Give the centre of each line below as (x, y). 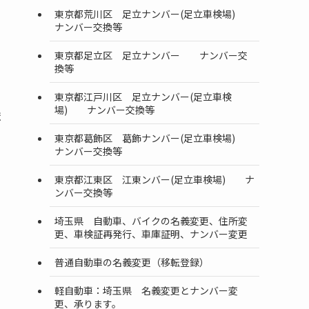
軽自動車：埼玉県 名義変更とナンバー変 (146, 290)
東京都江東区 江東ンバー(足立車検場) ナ (154, 179)
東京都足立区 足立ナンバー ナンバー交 (151, 55)
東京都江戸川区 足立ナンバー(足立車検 (143, 96)
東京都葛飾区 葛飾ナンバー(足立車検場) (154, 138)
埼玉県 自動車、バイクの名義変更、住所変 (151, 220)
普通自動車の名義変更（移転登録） (132, 262)
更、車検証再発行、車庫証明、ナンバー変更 (151, 233)
